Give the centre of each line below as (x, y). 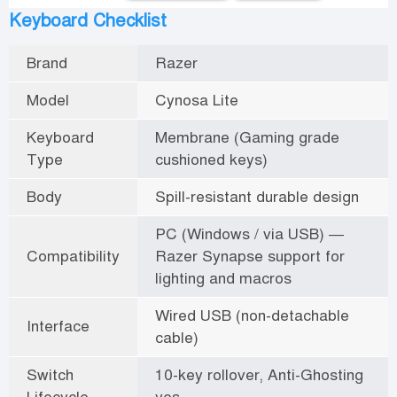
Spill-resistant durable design (257, 196)
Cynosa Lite (197, 100)
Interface (58, 326)
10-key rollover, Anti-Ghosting (259, 374)
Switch (50, 374)
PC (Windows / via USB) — (249, 234)
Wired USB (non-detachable (252, 315)
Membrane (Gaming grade (247, 137)
